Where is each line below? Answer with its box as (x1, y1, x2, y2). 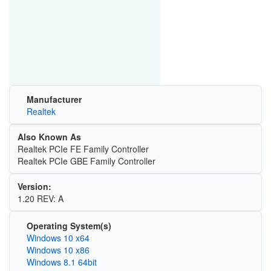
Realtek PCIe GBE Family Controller (17, 155, 155, 168)
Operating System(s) (26, 219, 111, 232)
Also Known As (17, 131, 81, 143)
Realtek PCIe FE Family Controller (17, 143, 149, 155)
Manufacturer (26, 93, 82, 106)
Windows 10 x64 (26, 231, 90, 244)
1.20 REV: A (17, 192, 64, 205)
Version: (17, 180, 51, 193)
